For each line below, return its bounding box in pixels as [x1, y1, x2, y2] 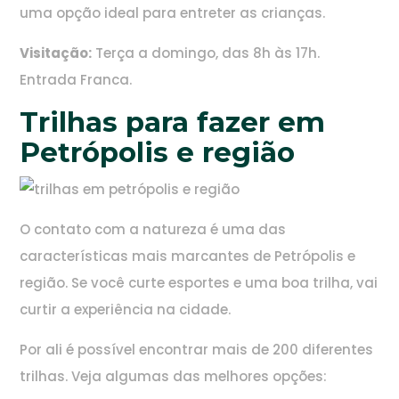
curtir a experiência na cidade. [20, 300, 232, 320]
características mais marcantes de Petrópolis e [20, 247, 356, 266]
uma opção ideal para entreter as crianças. [20, 4, 326, 23]
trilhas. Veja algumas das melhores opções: [20, 367, 328, 387]
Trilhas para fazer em [20, 105, 326, 140]
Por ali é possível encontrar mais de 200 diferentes [20, 340, 374, 360]
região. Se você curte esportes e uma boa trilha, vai [20, 273, 379, 293]
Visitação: [20, 44, 93, 63]
